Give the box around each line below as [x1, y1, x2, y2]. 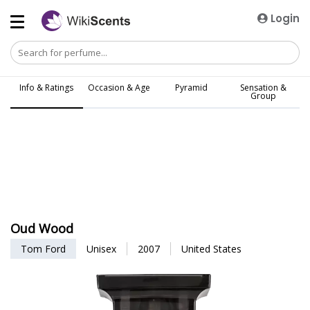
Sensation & [240, 82, 287, 93]
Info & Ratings [19, 82, 74, 93]
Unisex [86, 242, 116, 255]
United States [181, 242, 241, 255]
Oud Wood [10, 220, 73, 237]
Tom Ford [21, 242, 66, 255]
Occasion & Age [87, 82, 150, 93]
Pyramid [174, 82, 208, 93]
